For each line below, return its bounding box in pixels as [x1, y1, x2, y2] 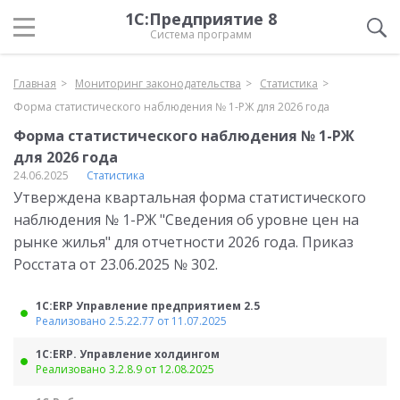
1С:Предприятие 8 [125, 8, 277, 29]
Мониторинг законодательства [75, 76, 241, 91]
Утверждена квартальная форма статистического [13, 187, 366, 207]
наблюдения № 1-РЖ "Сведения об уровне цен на [13, 210, 359, 229]
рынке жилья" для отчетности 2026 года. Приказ [13, 232, 354, 252]
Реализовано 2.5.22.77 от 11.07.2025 [36, 313, 227, 329]
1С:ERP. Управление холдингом [36, 346, 220, 362]
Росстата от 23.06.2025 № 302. [13, 254, 218, 274]
